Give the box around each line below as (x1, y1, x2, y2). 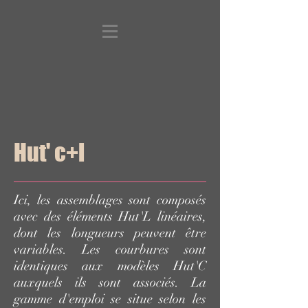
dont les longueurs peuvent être (14, 225, 206, 241)
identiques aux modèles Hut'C (14, 258, 206, 274)
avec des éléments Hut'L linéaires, (14, 208, 206, 225)
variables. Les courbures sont (14, 241, 206, 258)
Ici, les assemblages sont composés (14, 192, 206, 208)
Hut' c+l (14, 138, 85, 166)
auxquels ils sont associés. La (14, 274, 206, 291)
